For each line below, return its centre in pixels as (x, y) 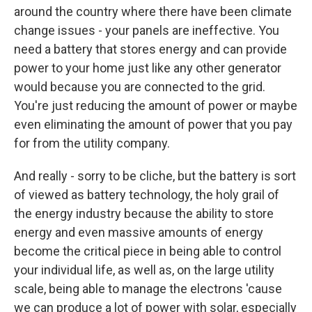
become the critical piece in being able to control (148, 251)
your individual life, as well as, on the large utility (144, 270)
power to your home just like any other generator (148, 68)
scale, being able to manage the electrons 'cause (148, 289)
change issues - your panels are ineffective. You (147, 30)
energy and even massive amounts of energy (139, 232)
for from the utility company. (92, 143)
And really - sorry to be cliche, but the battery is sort (155, 176)
